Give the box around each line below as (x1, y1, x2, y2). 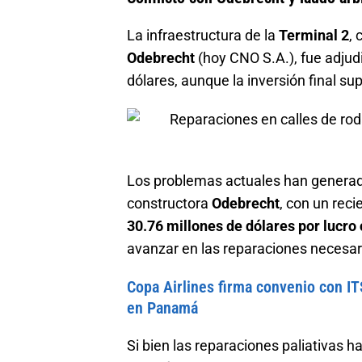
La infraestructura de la (127, 26, 279, 44)
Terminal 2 (279, 26, 349, 44)
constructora (127, 194, 212, 212)
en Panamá (127, 297, 198, 318)
